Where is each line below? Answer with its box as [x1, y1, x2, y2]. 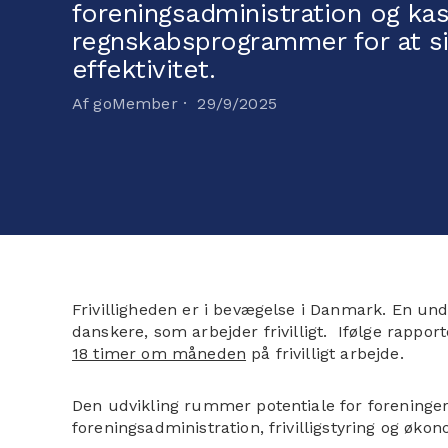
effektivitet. [72, 54, 216, 84]
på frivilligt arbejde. [246, 344, 404, 363]
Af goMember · [72, 94, 198, 113]
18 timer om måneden [72, 344, 247, 363]
